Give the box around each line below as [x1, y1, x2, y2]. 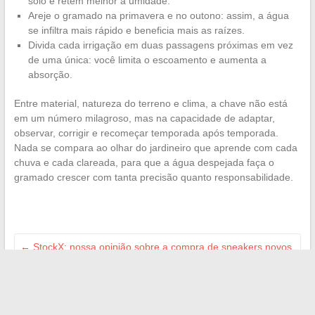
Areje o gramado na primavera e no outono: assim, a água [27, 10, 289, 22]
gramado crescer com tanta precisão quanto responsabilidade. [13, 172, 293, 184]
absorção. [27, 69, 72, 81]
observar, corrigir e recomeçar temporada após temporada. [13, 127, 278, 139]
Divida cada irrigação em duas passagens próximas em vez [27, 39, 293, 51]
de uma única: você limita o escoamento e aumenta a [27, 54, 266, 66]
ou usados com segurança [20, 256, 139, 268]
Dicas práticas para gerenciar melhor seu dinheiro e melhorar [20, 283, 294, 295]
